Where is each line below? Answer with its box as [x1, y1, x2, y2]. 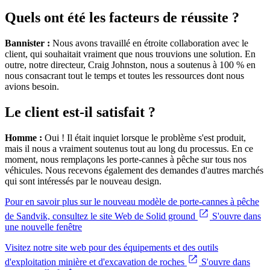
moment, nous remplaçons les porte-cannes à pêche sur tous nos [5, 154, 246, 165]
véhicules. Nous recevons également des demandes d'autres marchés [5, 165, 263, 176]
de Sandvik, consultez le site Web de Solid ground [5, 211, 195, 222]
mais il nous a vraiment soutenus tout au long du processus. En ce [5, 143, 253, 154]
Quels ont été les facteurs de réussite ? [5, 10, 239, 26]
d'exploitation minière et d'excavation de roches [5, 257, 184, 268]
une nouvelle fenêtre [5, 222, 82, 233]
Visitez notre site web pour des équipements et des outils [5, 242, 218, 253]
